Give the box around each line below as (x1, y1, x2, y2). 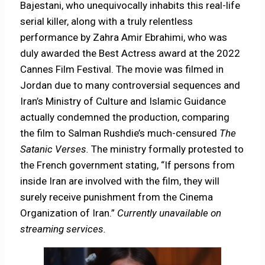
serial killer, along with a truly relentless (20, 15, 193, 27)
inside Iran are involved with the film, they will (20, 174, 220, 187)
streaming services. (20, 222, 106, 235)
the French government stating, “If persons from (20, 159, 235, 171)
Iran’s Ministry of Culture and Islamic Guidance (20, 95, 227, 107)
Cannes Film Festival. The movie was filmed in (20, 63, 224, 75)
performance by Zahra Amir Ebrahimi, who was (20, 31, 228, 43)
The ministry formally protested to (89, 143, 244, 155)
